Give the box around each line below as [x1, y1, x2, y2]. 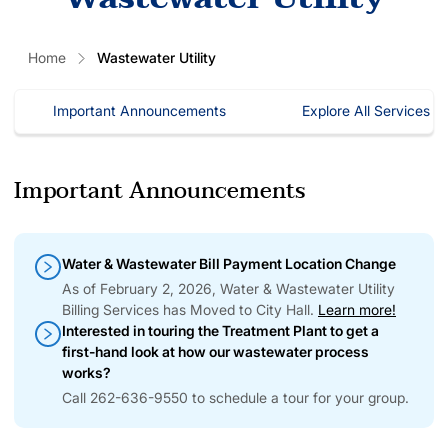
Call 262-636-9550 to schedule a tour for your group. [62, 388, 409, 406]
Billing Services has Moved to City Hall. [62, 300, 318, 318]
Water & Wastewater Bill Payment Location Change [62, 254, 396, 272]
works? [62, 363, 111, 381]
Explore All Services [302, 101, 430, 119]
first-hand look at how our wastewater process [62, 342, 369, 360]
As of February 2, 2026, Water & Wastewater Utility [62, 279, 395, 297]
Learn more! [318, 300, 396, 318]
